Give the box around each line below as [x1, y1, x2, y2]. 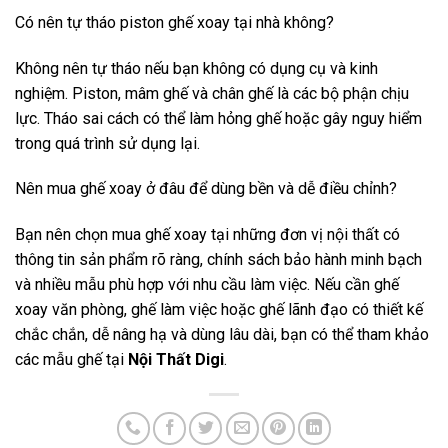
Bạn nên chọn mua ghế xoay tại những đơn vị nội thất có [15, 225, 400, 245]
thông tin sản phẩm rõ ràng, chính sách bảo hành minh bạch [15, 250, 422, 270]
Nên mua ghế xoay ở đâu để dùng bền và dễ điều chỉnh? [15, 179, 397, 199]
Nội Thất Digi [128, 350, 224, 370]
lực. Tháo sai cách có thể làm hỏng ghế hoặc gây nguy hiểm [15, 108, 422, 128]
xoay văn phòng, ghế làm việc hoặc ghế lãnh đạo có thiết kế [15, 300, 423, 320]
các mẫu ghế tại [15, 350, 128, 370]
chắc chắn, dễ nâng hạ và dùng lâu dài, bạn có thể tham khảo [15, 325, 429, 345]
